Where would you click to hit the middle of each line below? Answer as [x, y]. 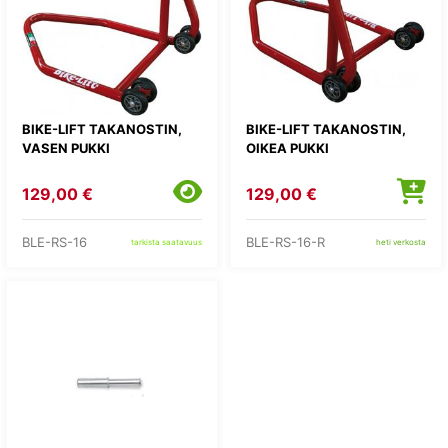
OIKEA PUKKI [287, 148]
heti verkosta [401, 242]
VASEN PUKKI [66, 148]
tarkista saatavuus [166, 242]
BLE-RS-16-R [285, 241]
